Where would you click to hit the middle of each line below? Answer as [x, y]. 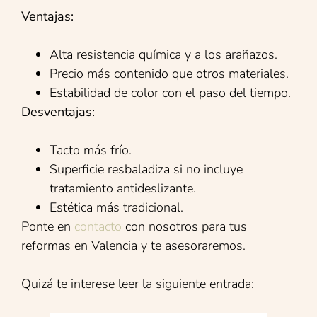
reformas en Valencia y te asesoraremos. [133, 245]
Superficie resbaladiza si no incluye [146, 169]
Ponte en [48, 226]
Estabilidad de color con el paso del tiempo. [170, 92]
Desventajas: [58, 111]
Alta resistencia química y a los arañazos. [163, 54]
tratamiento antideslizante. [123, 188]
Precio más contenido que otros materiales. [169, 73]
